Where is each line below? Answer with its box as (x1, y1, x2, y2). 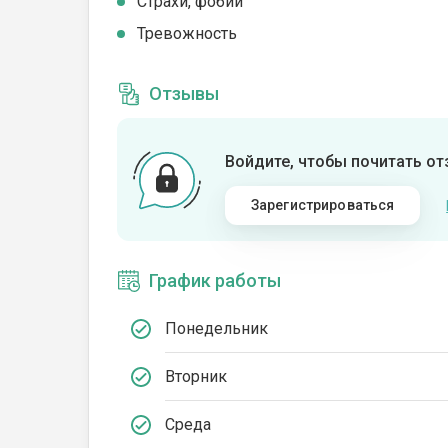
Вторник (165, 366, 227, 386)
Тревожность (137, 24, 237, 43)
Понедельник (165, 318, 268, 338)
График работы (149, 270, 281, 291)
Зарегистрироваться (250, 197, 395, 213)
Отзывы (149, 83, 219, 104)
